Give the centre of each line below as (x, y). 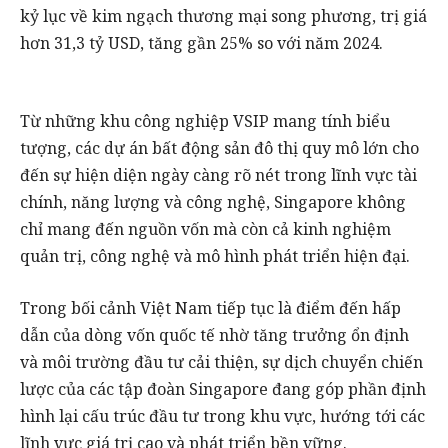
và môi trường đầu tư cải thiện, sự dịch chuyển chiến (221, 361)
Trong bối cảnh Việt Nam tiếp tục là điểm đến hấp (210, 307)
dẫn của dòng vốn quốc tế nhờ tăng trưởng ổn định (214, 334)
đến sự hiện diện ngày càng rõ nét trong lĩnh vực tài (218, 175)
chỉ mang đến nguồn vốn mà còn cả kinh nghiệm (205, 229)
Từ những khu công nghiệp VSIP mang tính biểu (205, 121)
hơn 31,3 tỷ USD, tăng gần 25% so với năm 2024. (201, 42)
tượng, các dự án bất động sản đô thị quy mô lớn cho (219, 148)
